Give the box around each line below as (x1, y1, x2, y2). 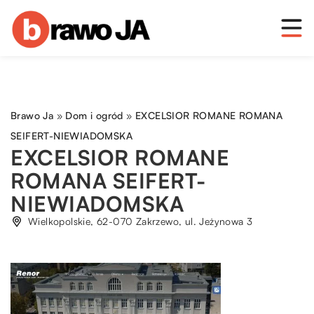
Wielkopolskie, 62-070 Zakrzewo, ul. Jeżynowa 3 (28, 215, 253, 227)
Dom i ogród (65, 109, 123, 121)
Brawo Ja (11, 109, 54, 121)
